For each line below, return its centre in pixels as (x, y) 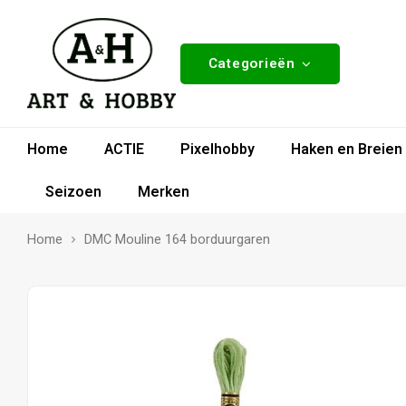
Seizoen (73, 192)
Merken (164, 192)
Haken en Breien (347, 149)
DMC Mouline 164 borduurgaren (177, 240)
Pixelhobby (217, 149)
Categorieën (251, 63)
